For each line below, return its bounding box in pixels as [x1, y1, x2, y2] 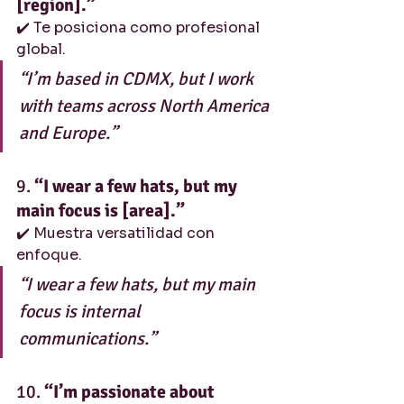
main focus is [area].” [16, 199, 185, 222]
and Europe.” [19, 122, 117, 144]
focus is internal [19, 300, 144, 323]
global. [16, 40, 66, 59]
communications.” [19, 327, 156, 350]
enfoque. [16, 245, 82, 264]
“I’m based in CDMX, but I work [19, 68, 257, 90]
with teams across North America [19, 95, 272, 117]
